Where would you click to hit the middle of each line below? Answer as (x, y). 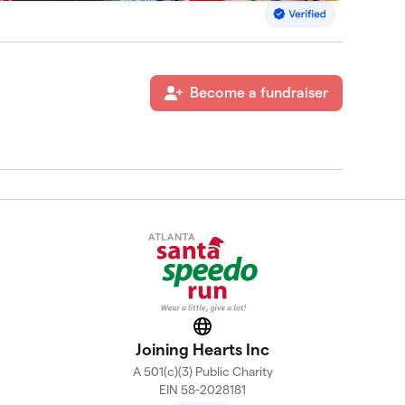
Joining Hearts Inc (202, 350)
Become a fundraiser (259, 93)
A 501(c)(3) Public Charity (202, 372)
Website (228, 332)
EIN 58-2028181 (202, 390)
